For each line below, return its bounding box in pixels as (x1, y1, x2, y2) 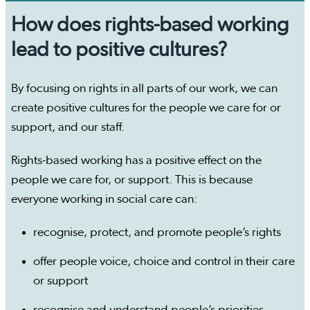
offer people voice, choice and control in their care (33, 255, 295, 268)
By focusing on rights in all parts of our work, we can (11, 82, 277, 95)
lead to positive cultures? (11, 39, 227, 61)
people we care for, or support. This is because (11, 174, 253, 187)
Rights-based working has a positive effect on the (11, 154, 262, 167)
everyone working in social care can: (11, 193, 197, 206)
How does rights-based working (11, 15, 289, 36)
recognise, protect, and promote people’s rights (33, 226, 281, 239)
